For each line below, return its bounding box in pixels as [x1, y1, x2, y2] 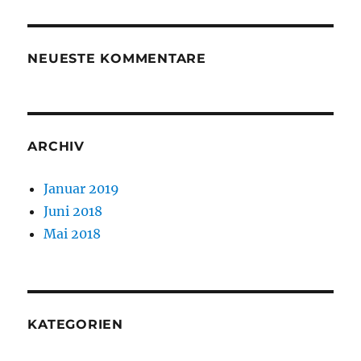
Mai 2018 [44, 226, 102, 243]
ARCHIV [27, 139, 85, 155]
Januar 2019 [44, 180, 120, 197]
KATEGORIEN [27, 317, 123, 333]
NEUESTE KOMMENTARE [27, 51, 206, 67]
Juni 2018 [44, 203, 103, 220]
